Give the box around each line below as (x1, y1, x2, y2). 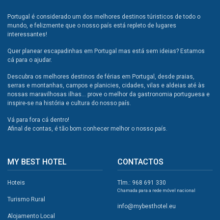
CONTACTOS (117, 157, 164, 167)
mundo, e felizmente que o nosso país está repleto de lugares (7, 22, 176, 29)
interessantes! (7, 31, 47, 38)
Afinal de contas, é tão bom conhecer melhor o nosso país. (7, 125, 167, 133)
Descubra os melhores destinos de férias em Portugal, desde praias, (7, 73, 194, 81)
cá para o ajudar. (7, 56, 52, 64)
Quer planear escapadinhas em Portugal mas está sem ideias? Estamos (7, 48, 205, 55)
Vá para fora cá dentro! (7, 116, 69, 124)
